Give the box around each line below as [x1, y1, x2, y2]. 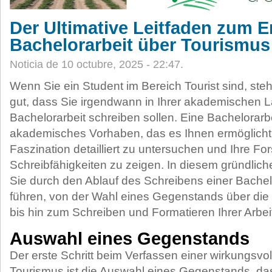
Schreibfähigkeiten [10, 158, 107, 171]
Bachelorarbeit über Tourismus [10, 35, 270, 55]
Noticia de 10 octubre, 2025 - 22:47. [10, 58, 183, 70]
